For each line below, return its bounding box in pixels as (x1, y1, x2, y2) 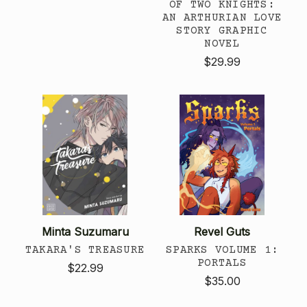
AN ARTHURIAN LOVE (162, 11, 282, 24)
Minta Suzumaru (41, 224, 129, 238)
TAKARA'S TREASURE (25, 243, 145, 256)
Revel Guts (194, 224, 250, 238)
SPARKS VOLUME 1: (166, 243, 278, 256)
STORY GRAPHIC (176, 24, 268, 37)
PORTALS (197, 256, 247, 269)
